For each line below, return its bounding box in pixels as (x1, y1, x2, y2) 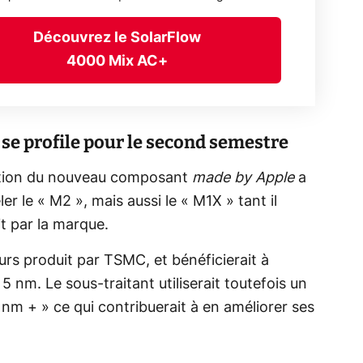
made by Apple (192, 171, 294, 186)
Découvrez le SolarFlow (33, 30, 202, 45)
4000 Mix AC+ (66, 53, 169, 69)
